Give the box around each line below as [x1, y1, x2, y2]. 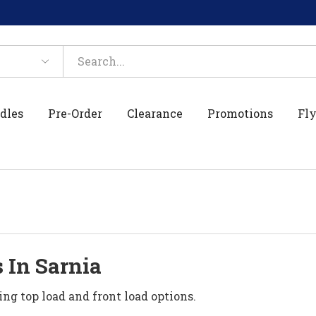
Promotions [207, 105, 274, 121]
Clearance [127, 105, 183, 121]
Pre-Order [48, 105, 103, 121]
